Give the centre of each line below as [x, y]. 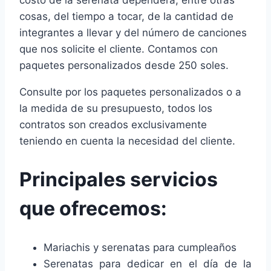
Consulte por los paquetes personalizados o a [130, 92]
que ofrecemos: [93, 209]
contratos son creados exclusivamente [113, 124]
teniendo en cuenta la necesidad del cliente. [127, 141]
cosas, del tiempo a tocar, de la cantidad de [126, 16]
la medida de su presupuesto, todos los [116, 108]
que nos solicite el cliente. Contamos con [119, 49]
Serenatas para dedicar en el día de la [148, 263]
